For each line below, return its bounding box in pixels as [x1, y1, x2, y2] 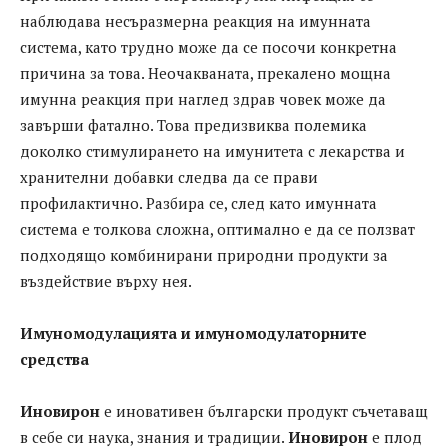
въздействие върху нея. [20, 271, 192, 292]
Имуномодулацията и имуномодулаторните [20, 323, 367, 344]
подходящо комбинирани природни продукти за [20, 245, 388, 266]
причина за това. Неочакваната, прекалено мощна [20, 63, 391, 84]
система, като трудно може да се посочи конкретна [20, 37, 397, 58]
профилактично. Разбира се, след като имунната [20, 193, 377, 214]
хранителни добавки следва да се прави [20, 167, 318, 188]
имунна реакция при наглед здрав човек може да [20, 89, 386, 110]
